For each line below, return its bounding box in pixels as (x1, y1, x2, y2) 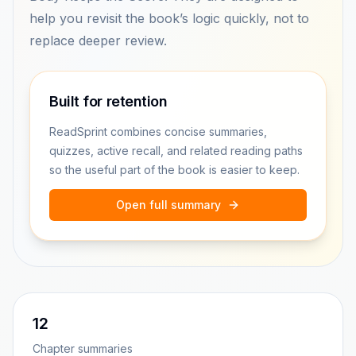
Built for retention (49, 93, 168, 110)
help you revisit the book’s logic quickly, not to (29, 10, 309, 26)
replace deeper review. (29, 33, 167, 48)
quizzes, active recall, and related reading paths (49, 144, 303, 157)
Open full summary (116, 198, 221, 211)
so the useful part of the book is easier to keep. (49, 163, 300, 176)
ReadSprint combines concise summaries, (49, 125, 267, 138)
